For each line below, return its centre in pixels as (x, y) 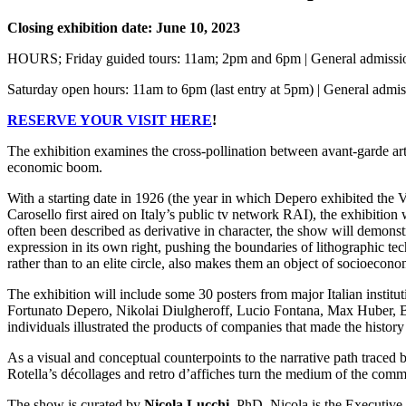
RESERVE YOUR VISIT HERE (110, 121)
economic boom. (55, 168)
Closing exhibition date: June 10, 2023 (124, 28)
